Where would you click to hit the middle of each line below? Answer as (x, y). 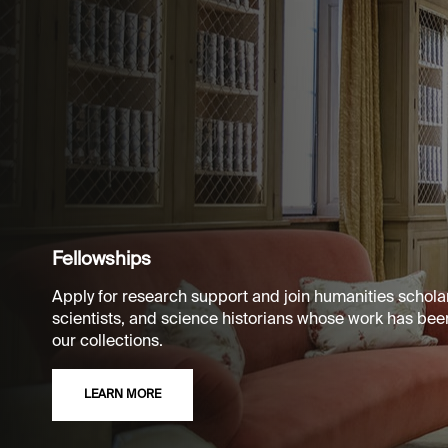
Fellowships (101, 260)
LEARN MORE (122, 395)
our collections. (109, 342)
